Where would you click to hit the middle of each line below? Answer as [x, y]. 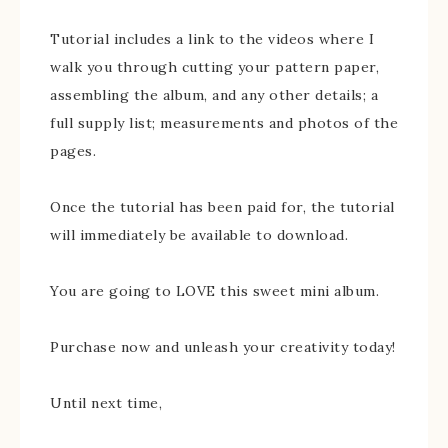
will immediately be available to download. [199, 234]
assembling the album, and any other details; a [214, 94]
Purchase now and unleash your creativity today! [223, 346]
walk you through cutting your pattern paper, [214, 66]
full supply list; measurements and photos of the [224, 122]
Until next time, [106, 402]
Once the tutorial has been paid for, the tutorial [222, 206]
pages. [73, 150]
